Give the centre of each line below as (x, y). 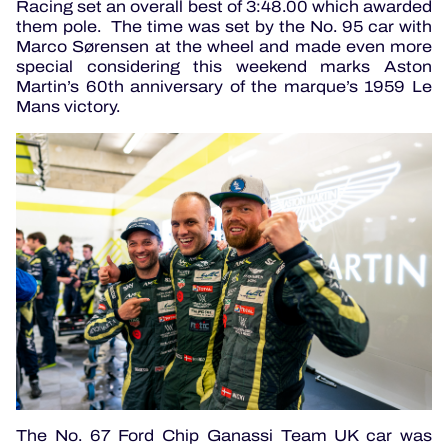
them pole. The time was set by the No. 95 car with (224, 26)
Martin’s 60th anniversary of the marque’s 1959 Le (224, 86)
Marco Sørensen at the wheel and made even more (224, 46)
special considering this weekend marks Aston (224, 66)
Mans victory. (68, 106)
